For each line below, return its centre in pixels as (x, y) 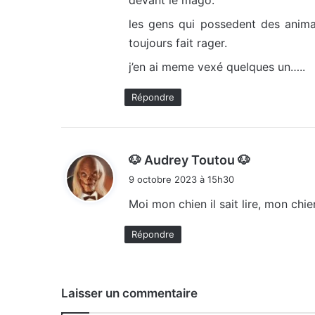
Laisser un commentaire (129, 294)
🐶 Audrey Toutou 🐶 (189, 160)
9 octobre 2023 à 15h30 (181, 180)
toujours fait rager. (178, 43)
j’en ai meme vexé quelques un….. (217, 67)
